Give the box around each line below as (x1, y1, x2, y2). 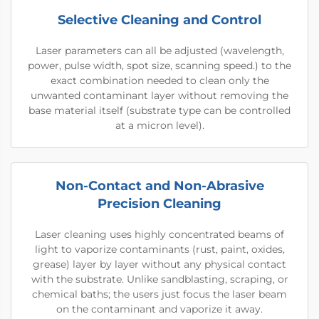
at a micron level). (115, 119, 204, 132)
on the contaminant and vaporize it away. (56, 303, 263, 315)
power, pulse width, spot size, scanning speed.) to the (28, 59, 291, 72)
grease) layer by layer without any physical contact (33, 258, 286, 271)
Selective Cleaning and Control (58, 12, 261, 28)
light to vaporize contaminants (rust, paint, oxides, (34, 243, 285, 256)
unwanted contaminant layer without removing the (31, 89, 288, 102)
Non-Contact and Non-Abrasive (55, 178, 264, 194)
